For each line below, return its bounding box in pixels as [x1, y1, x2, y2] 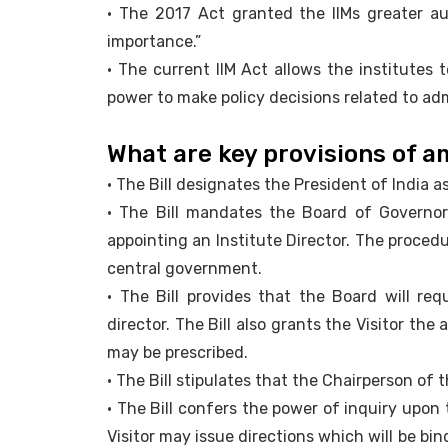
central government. [107, 259, 262, 279]
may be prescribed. [107, 343, 248, 363]
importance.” [107, 32, 201, 52]
